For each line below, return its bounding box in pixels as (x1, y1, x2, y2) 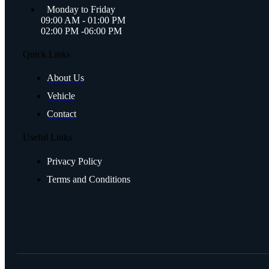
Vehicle (47, 91, 75, 101)
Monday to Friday (47, 4, 115, 14)
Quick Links (23, 49, 70, 59)
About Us (47, 73, 84, 83)
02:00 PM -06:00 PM (41, 25, 122, 36)
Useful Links (23, 132, 72, 143)
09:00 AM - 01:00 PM (41, 14, 125, 25)
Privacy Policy (47, 156, 102, 166)
